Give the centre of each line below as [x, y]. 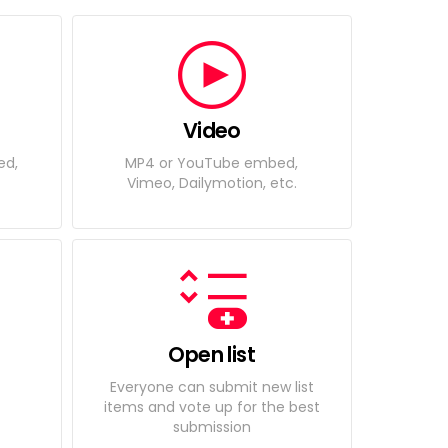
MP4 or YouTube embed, [212, 162]
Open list [212, 354]
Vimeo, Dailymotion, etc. [211, 182]
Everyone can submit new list [211, 386]
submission [211, 426]
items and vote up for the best [211, 406]
